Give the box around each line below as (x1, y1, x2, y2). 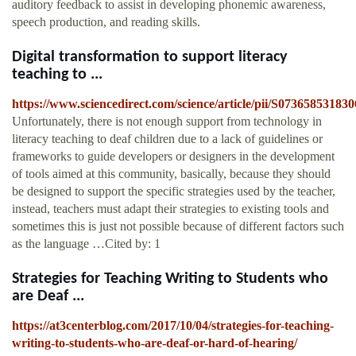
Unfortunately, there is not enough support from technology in (12, 114, 322, 129)
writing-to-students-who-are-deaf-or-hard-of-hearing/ (12, 336, 297, 350)
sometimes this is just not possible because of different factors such (12, 219, 344, 234)
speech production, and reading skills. (12, 15, 200, 29)
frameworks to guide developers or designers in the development (12, 149, 335, 164)
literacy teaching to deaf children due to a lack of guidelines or (12, 132, 323, 146)
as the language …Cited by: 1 (12, 237, 161, 251)
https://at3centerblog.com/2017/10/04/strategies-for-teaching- (12, 319, 334, 333)
